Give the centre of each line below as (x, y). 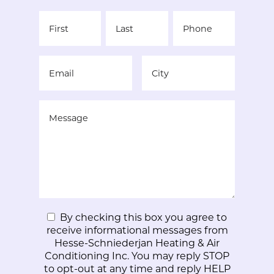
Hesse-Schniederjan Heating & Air (137, 242)
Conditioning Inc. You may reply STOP (137, 255)
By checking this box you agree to (143, 217)
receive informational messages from (137, 229)
